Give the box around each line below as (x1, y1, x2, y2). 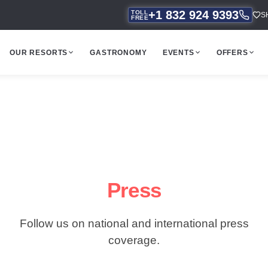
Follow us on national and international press (19, 217, 249, 230)
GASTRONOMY (90, 48, 147, 57)
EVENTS (162, 48, 194, 57)
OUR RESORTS (10, 48, 68, 57)
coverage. (108, 234, 160, 246)
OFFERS (216, 48, 248, 57)
